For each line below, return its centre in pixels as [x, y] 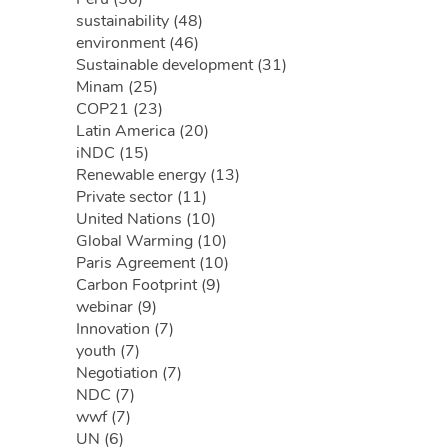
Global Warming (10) [151, 241]
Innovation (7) [125, 329]
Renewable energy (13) [158, 175]
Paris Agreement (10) [152, 263]
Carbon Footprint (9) [148, 285]
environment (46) [137, 43]
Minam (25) [117, 87]
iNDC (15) [112, 153]
